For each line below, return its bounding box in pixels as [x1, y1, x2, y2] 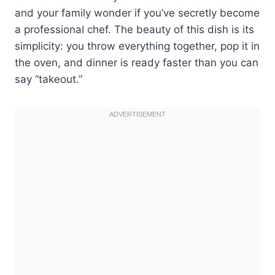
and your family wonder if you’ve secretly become [15, 6, 260, 19]
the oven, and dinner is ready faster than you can [15, 56, 258, 69]
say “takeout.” [15, 72, 82, 85]
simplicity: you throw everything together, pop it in [15, 39, 260, 52]
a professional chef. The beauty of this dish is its [15, 23, 254, 36]
